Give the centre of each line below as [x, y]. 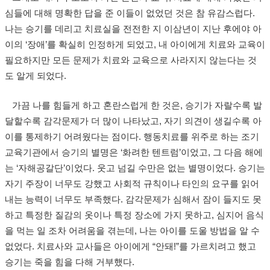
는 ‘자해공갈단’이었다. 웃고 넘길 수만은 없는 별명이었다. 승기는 [135, 168]
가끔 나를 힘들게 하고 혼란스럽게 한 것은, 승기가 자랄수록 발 [133, 105]
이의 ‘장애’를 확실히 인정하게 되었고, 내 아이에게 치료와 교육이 [135, 45]
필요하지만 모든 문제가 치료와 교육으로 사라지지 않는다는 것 [131, 60]
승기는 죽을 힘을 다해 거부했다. [70, 262]
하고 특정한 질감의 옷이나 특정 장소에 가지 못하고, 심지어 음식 [134, 215]
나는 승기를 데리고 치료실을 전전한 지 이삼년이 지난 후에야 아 [133, 29]
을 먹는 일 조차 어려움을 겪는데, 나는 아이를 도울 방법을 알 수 [132, 231]
